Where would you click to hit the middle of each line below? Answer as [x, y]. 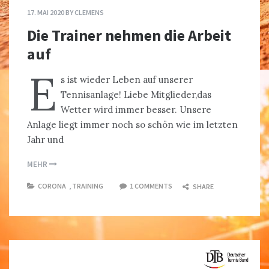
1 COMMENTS [151, 186]
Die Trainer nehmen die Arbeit [129, 35]
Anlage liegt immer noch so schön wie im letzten [132, 124]
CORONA [52, 186]
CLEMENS [89, 12]
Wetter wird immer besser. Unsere [136, 109]
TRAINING [88, 186]
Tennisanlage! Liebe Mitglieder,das [136, 94]
